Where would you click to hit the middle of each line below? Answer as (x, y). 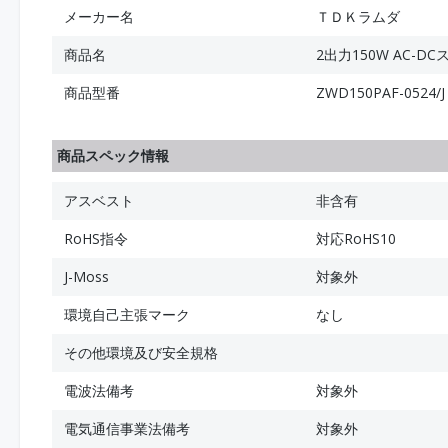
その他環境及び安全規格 (141, 352)
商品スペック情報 (113, 155)
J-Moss (86, 276)
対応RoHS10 (356, 238)
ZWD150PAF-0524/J (380, 92)
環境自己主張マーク (127, 314)
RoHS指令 (96, 238)
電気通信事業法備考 (127, 428)
